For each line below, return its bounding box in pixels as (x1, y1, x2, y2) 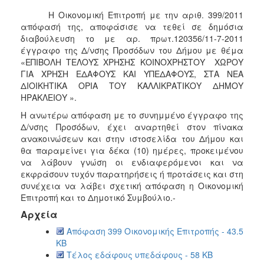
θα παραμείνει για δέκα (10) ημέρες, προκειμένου (21, 144, 243, 156)
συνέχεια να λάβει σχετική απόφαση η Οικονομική (21, 179, 243, 192)
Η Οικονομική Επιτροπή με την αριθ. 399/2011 (21, 8, 243, 21)
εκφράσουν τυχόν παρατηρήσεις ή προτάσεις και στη (21, 167, 243, 180)
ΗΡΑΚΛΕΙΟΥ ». (21, 91, 77, 103)
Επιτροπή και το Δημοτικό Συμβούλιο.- (21, 191, 176, 203)
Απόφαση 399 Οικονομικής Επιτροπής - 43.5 (67, 225, 243, 237)
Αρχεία (21, 207, 57, 221)
